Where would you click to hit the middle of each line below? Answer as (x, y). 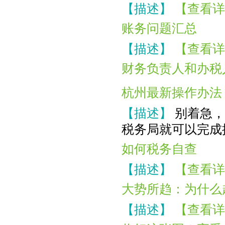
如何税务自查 (159, 149)
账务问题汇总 (159, 29)
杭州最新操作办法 (172, 93)
